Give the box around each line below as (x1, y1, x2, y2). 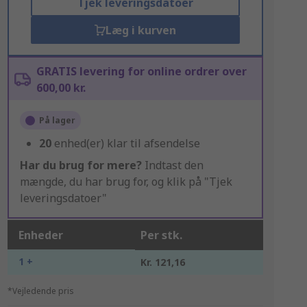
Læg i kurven (105, 23, 176, 38)
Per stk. (140, 228, 182, 243)
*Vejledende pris (7, 285, 74, 297)
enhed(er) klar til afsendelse (53, 136, 200, 151)
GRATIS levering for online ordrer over (36, 64, 247, 79)
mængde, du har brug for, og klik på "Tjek (19, 174, 232, 189)
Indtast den (141, 158, 204, 173)
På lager (38, 114, 75, 126)
